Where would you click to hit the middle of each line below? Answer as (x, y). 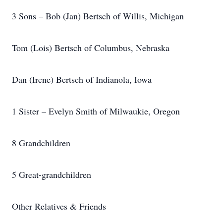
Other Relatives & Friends (59, 206)
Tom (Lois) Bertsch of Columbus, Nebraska (91, 48)
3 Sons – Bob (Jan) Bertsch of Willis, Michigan (98, 16)
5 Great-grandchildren (52, 174)
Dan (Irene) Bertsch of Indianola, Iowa (82, 79)
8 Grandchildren (41, 143)
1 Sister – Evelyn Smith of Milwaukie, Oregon (96, 111)
